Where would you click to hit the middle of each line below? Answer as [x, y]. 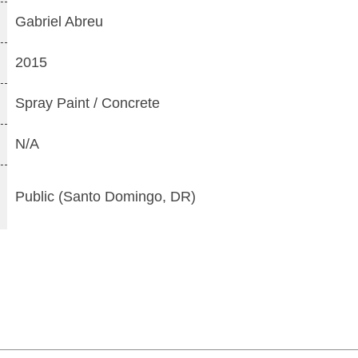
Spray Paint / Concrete [88, 103]
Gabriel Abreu [59, 22]
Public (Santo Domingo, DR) [105, 197]
